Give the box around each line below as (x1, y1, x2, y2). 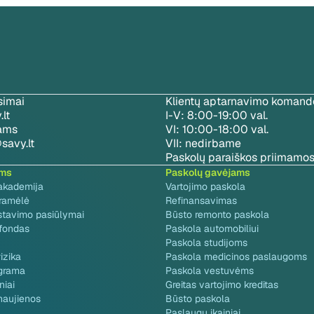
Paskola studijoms (165, 236, 247, 249)
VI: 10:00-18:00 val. (165, 122, 268, 137)
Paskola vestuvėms (165, 264, 254, 277)
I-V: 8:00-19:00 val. (165, 108, 268, 123)
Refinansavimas (165, 194, 237, 207)
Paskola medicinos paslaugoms (165, 250, 307, 263)
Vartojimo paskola (165, 180, 245, 193)
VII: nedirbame (165, 136, 241, 151)
